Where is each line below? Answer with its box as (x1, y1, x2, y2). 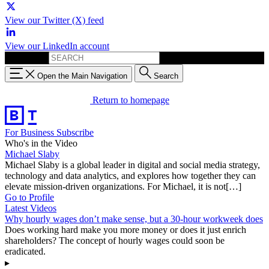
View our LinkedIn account (5, 41, 109, 51)
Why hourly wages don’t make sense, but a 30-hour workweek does (5, 213, 263, 224)
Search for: (5, 52, 46, 62)
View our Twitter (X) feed (5, 15, 104, 25)
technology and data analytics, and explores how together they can (5, 170, 256, 181)
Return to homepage (92, 94, 169, 105)
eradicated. (5, 246, 46, 256)
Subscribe (56, 127, 94, 138)
